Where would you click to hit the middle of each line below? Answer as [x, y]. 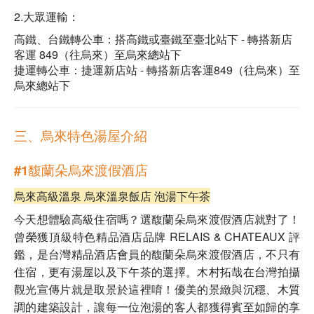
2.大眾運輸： [47, 17]
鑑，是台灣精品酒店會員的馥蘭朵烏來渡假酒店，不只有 [157, 254]
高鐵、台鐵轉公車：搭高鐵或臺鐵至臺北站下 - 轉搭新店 [153, 39]
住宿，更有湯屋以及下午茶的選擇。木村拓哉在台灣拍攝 [157, 272]
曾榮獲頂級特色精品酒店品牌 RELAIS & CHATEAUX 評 [157, 237]
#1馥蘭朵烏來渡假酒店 [81, 170]
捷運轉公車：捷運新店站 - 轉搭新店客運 [114, 70]
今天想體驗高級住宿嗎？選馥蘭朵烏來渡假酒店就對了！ [157, 219]
